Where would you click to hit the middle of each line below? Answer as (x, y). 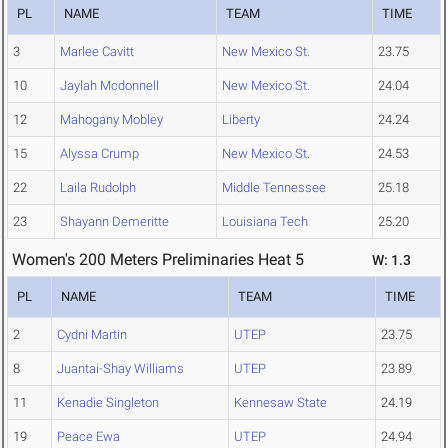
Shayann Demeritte (114, 222)
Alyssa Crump (99, 154)
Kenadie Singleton (108, 403)
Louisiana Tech (265, 222)
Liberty (241, 120)
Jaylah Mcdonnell (109, 86)
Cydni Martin (92, 335)
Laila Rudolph (98, 188)
